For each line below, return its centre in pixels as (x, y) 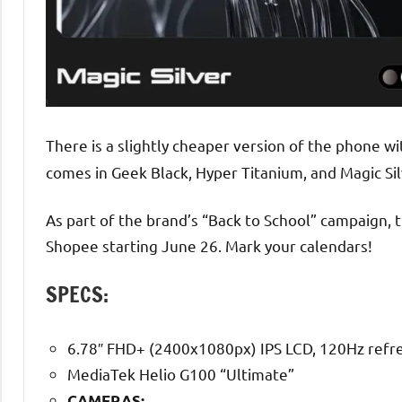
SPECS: (77, 294)
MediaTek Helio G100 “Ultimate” (181, 373)
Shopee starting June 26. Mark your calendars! (209, 245)
